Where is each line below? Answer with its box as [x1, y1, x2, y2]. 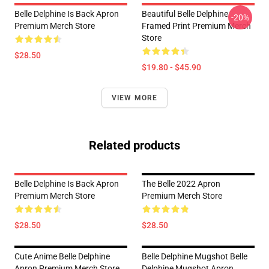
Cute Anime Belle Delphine [14, 252, 110, 261]
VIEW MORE [111, 94, 158, 102]
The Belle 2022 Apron [142, 179, 220, 189]
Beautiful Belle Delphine [142, 9, 228, 19]
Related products [89, 138, 180, 153]
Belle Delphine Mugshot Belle [142, 252, 247, 261]
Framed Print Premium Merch [142, 21, 251, 31]
